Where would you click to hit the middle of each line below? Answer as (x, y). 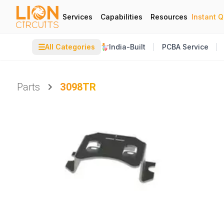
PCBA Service (185, 47)
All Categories (70, 47)
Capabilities (121, 16)
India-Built (127, 47)
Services (77, 16)
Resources (169, 16)
